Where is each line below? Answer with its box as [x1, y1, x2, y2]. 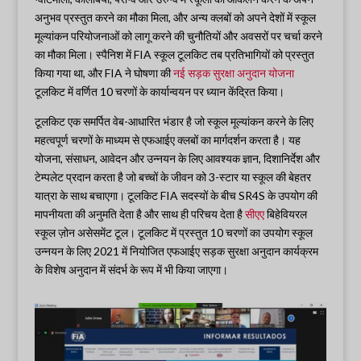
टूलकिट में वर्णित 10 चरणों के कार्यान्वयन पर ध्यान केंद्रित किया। [34, 85, 284, 99]
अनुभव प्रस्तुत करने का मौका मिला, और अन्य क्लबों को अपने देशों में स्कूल [34, 10, 316, 25]
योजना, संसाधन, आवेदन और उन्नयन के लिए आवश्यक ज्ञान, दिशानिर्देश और [34, 151, 320, 166]
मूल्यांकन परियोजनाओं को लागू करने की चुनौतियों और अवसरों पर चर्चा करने [34, 29, 322, 44]
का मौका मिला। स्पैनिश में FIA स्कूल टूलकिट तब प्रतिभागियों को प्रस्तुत [34, 48, 314, 62]
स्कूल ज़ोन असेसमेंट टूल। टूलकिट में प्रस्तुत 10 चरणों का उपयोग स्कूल [34, 226, 313, 240]
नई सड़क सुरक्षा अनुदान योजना [172, 66, 294, 81]
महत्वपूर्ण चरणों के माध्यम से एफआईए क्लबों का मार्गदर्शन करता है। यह [34, 133, 301, 147]
